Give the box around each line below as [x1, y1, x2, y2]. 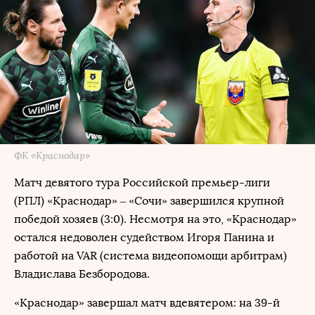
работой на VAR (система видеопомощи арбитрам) [14, 249, 287, 262]
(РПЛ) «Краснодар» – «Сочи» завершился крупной [14, 194, 284, 207]
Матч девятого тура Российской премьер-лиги [14, 176, 270, 189]
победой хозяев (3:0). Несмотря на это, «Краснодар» [14, 212, 297, 226]
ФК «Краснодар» [14, 149, 90, 162]
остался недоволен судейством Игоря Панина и [14, 231, 274, 244]
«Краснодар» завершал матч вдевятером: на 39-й [14, 296, 280, 309]
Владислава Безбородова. [14, 267, 150, 281]
